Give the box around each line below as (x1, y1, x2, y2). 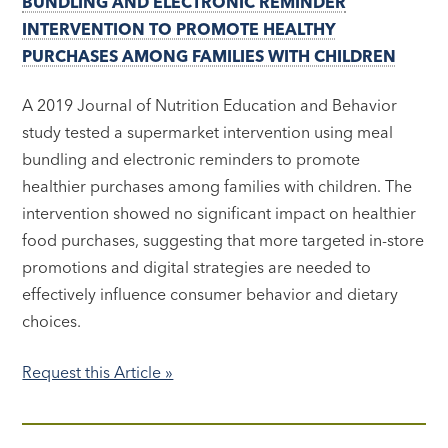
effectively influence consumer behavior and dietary (22, 283, 399, 304)
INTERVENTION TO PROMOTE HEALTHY (22, 19, 337, 40)
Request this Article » (22, 361, 174, 382)
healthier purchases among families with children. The (22, 175, 413, 196)
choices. (22, 310, 86, 331)
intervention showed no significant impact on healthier (22, 202, 417, 223)
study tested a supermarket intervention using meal (22, 121, 394, 142)
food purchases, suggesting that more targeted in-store (22, 229, 425, 250)
